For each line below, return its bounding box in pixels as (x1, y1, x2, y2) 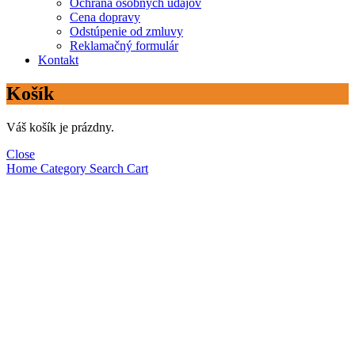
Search (86, 161, 124, 175)
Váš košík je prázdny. (6, 120, 114, 134)
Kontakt (38, 53, 78, 67)
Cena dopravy (70, 10, 140, 25)
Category (37, 161, 86, 175)
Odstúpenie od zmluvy (70, 25, 183, 39)
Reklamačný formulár (70, 39, 178, 53)
